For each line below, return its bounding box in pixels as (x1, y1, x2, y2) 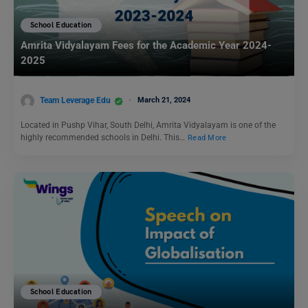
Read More (188, 133, 227, 142)
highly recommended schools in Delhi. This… (21, 132, 187, 142)
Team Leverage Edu (40, 95, 111, 105)
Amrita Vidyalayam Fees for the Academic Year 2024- (21, 39, 272, 52)
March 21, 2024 (137, 95, 190, 104)
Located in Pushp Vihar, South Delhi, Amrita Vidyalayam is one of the (21, 120, 276, 130)
